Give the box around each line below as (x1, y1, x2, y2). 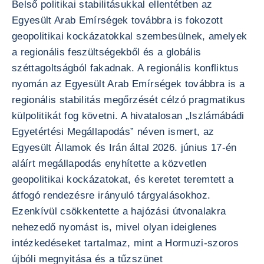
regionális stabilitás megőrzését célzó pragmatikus (12, 94, 245, 105)
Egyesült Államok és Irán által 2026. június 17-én (12, 142, 237, 153)
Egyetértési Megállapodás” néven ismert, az (12, 126, 214, 137)
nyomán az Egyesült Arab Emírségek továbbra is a (12, 78, 245, 90)
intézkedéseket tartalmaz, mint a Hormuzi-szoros (12, 237, 239, 249)
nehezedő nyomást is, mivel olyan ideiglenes (12, 222, 217, 233)
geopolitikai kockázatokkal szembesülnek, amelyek (12, 31, 247, 42)
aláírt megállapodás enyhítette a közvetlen (12, 158, 207, 169)
